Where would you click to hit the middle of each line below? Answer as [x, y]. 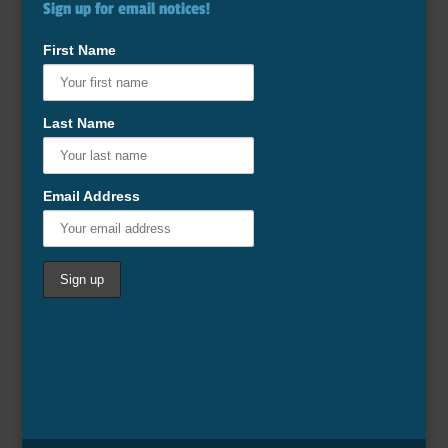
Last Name [78, 122]
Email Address [91, 195]
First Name [79, 49]
